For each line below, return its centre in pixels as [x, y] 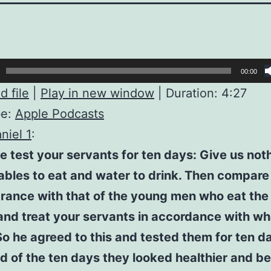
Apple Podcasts [60, 114]
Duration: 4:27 [206, 93]
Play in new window [97, 93]
